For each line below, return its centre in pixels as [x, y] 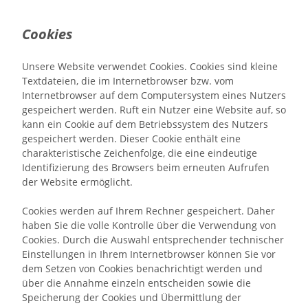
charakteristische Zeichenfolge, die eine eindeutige [140, 153]
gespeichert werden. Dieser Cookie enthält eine [131, 139]
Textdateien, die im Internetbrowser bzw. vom [128, 81]
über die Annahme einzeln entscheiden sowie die [136, 283]
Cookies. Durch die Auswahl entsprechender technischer [153, 240]
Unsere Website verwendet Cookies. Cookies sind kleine [150, 66]
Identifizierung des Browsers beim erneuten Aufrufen [146, 167]
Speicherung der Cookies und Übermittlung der [132, 297]
